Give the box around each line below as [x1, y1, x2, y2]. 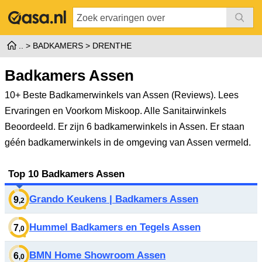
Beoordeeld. [5, 122, 58, 132]
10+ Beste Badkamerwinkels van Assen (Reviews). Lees [5, 90, 239, 100]
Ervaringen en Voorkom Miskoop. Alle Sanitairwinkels [5, 106, 226, 116]
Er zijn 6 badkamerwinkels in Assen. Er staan [58, 122, 244, 132]
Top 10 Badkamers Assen [8, 168, 125, 180]
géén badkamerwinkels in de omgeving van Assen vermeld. [5, 137, 251, 147]
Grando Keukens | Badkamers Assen [29, 194, 198, 205]
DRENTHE [92, 41, 132, 50]
